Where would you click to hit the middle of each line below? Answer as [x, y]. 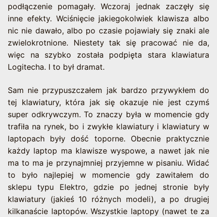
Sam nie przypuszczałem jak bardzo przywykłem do [108, 90]
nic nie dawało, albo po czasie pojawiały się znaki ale [108, 31]
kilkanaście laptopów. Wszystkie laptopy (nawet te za [108, 211]
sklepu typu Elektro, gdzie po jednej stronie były [108, 187]
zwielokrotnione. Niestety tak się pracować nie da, [108, 43]
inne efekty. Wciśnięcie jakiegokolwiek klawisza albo [108, 19]
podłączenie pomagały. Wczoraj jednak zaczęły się [108, 7]
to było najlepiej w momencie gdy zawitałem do [108, 175]
